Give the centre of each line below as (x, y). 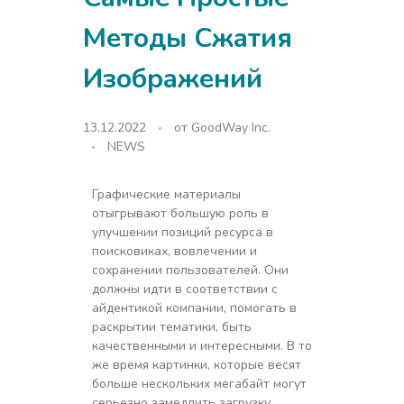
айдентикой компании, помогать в (194, 308)
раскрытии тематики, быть (171, 327)
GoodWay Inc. (230, 128)
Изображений (172, 79)
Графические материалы (166, 195)
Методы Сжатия (187, 39)
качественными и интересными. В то (202, 346)
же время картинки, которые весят (196, 365)
